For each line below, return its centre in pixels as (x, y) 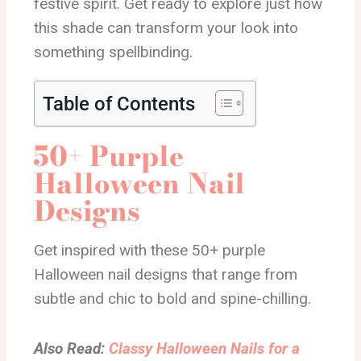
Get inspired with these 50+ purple (149, 250)
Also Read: (71, 349)
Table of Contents (119, 104)
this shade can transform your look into (166, 28)
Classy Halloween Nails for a (204, 349)
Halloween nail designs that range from (166, 274)
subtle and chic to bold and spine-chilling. (172, 299)
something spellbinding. (113, 52)
